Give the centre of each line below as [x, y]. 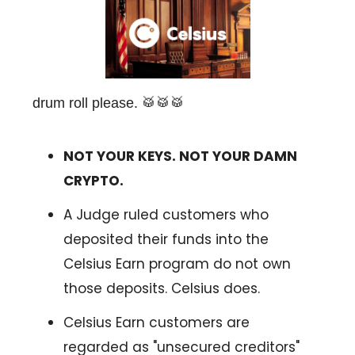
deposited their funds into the [166, 240]
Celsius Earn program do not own [177, 264]
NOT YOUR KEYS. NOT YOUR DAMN [180, 157]
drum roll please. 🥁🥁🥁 [109, 103]
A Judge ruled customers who [166, 215]
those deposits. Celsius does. [162, 289]
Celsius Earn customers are [157, 323]
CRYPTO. [94, 181]
